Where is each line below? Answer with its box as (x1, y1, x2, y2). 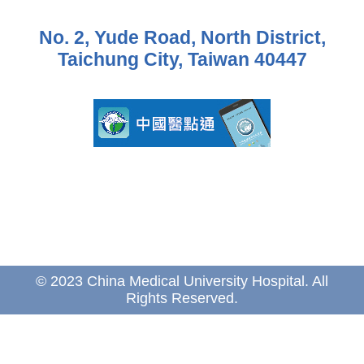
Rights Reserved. (126, 290, 238, 307)
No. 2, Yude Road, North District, (38, 27, 326, 49)
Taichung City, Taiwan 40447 (57, 49, 307, 71)
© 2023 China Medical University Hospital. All (36, 273, 328, 290)
